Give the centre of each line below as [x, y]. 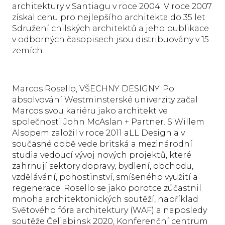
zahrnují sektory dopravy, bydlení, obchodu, [103, 166]
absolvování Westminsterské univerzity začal [105, 99]
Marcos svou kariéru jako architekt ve [90, 110]
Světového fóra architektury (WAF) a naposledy [109, 210]
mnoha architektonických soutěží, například [105, 199]
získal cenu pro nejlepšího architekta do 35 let [109, 17]
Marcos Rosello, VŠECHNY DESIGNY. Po [93, 88]
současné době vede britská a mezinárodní [102, 144]
